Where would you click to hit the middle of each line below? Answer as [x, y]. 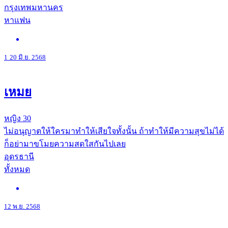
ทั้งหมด [17, 169]
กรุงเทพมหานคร [34, 7]
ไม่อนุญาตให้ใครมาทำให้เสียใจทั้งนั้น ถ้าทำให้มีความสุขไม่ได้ [114, 131]
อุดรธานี [19, 156]
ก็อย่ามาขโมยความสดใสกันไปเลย [65, 144]
